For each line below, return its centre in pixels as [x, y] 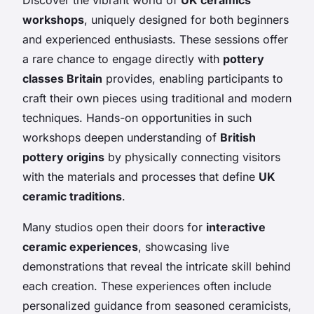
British [238, 137]
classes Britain [62, 78]
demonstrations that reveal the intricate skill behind [157, 266]
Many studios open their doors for [114, 227]
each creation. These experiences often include [147, 286]
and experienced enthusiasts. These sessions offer [155, 39]
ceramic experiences [80, 246]
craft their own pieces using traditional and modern [157, 98]
